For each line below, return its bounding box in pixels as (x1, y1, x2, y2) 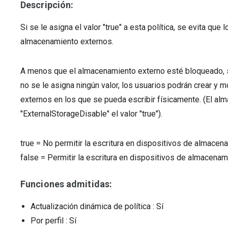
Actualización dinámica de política (31, 202, 151, 211)
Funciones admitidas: (20, 179, 112, 189)
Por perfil (31, 216, 64, 225)
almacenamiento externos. (20, 37, 113, 46)
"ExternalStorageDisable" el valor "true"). (20, 109, 162, 119)
